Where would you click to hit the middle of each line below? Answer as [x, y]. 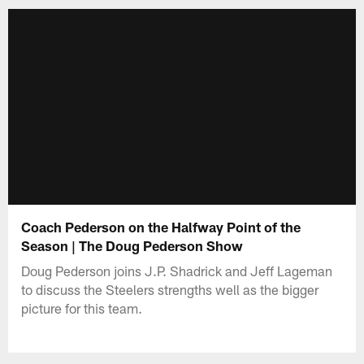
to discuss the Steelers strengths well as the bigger [170, 289]
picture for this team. [82, 308]
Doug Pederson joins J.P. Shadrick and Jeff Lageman [177, 270]
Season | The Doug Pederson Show [132, 245]
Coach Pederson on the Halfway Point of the [161, 226]
